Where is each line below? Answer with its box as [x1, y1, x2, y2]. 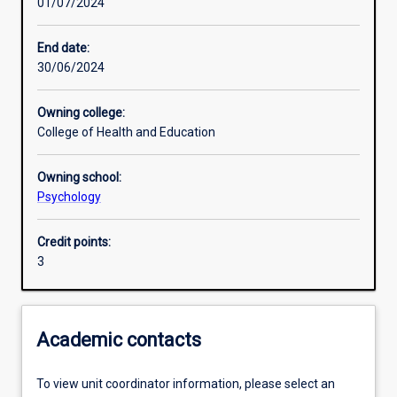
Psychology [37, 190, 101, 205]
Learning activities [43, 12, 144, 27]
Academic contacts [36, 328, 201, 351]
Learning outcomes [43, 74, 151, 90]
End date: [37, 41, 90, 56]
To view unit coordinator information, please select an [36, 377, 335, 392]
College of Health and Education [37, 125, 215, 140]
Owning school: [37, 170, 121, 185]
